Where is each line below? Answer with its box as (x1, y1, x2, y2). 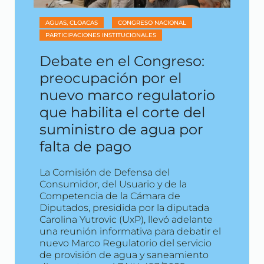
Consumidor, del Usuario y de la (39, 178, 187, 190)
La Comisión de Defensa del (39, 166, 170, 178)
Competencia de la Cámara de (39, 190, 180, 202)
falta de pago (39, 137, 131, 155)
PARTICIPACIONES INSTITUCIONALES (45, 31, 156, 38)
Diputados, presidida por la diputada (39, 202, 209, 213)
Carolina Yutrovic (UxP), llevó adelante (39, 213, 213, 225)
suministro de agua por (39, 120, 203, 138)
